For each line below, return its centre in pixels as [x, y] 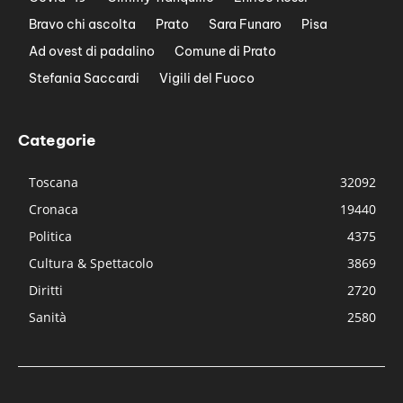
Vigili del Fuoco [207, 79]
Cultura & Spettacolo [91, 264]
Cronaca [54, 210]
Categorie [57, 141]
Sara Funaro [245, 25]
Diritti [46, 291]
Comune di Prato [225, 52]
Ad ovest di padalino [92, 52]
